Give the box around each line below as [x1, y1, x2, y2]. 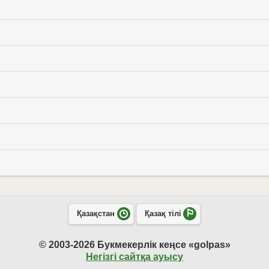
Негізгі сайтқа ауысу [86, 251, 183, 262]
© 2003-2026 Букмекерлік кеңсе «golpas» [38, 239, 231, 250]
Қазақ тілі [144, 210, 181, 219]
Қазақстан [76, 210, 115, 219]
